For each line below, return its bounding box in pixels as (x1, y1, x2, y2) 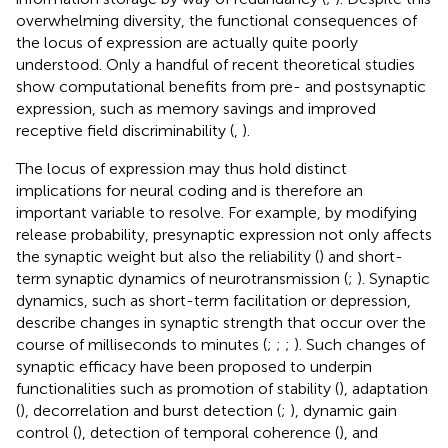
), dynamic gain (290, 400, 397, 420)
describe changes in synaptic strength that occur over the (16, 312, 426, 332)
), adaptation (339, 378, 428, 398)
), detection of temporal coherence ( (77, 422, 339, 442)
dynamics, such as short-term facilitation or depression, (16, 290, 411, 310)
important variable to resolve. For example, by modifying (16, 202, 417, 222)
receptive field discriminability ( (16, 120, 234, 140)
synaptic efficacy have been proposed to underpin (16, 356, 372, 376)
